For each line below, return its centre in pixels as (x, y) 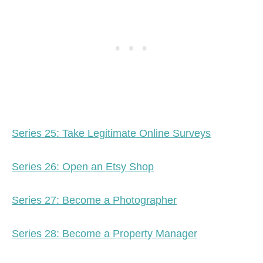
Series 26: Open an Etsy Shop (83, 167)
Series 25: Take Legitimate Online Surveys (111, 134)
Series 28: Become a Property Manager (104, 234)
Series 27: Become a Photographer (94, 200)
